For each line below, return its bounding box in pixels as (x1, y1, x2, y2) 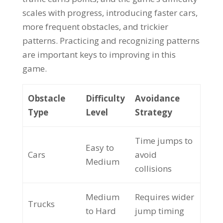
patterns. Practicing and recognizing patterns (22, 35, 200, 46)
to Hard (85, 205, 116, 217)
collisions (134, 163, 172, 174)
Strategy (134, 107, 172, 118)
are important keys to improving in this (22, 49, 176, 60)
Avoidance (134, 93, 180, 104)
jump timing (134, 205, 184, 217)
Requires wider (134, 191, 194, 203)
